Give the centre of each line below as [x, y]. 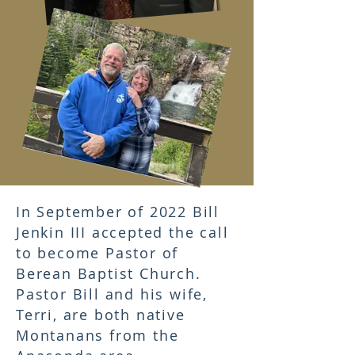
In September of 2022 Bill [118, 212]
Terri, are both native [101, 315]
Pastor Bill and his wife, [112, 294]
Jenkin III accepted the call [122, 232]
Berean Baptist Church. [109, 273]
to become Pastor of [97, 253]
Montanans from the [97, 335]
